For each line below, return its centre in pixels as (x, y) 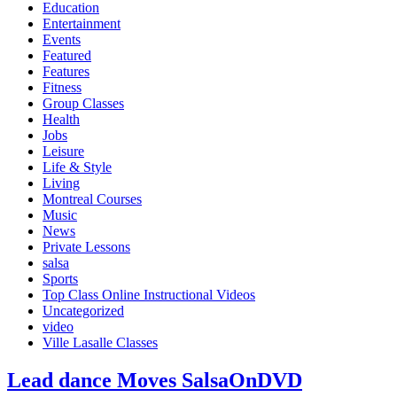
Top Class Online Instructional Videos (149, 294)
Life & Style (77, 167)
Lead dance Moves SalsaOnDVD (155, 380)
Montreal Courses (92, 198)
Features (66, 71)
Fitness (62, 87)
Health (61, 119)
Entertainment (82, 23)
